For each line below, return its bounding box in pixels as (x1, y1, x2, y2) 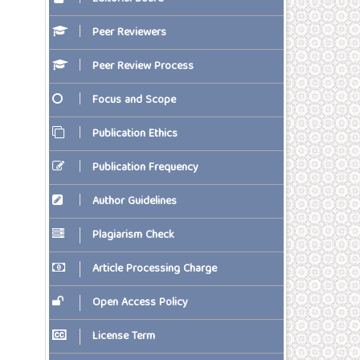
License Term (92, 326, 155, 346)
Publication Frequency (92, 157, 198, 178)
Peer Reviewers (92, 22, 166, 43)
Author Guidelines (92, 191, 177, 211)
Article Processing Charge (92, 259, 217, 279)
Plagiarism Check (92, 225, 174, 245)
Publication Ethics (92, 124, 178, 144)
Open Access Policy (92, 292, 188, 313)
